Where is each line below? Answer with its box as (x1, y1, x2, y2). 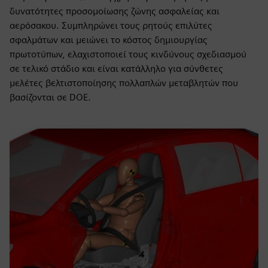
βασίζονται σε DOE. (10, 92, 91, 103)
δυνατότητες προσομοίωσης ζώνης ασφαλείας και (10, 5, 220, 17)
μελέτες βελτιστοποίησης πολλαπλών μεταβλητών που (10, 77, 238, 89)
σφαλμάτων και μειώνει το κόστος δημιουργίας (10, 34, 208, 45)
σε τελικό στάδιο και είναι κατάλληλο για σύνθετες (10, 63, 223, 74)
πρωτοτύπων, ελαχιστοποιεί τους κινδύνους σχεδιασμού (10, 48, 246, 60)
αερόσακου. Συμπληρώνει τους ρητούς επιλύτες (10, 20, 212, 31)
